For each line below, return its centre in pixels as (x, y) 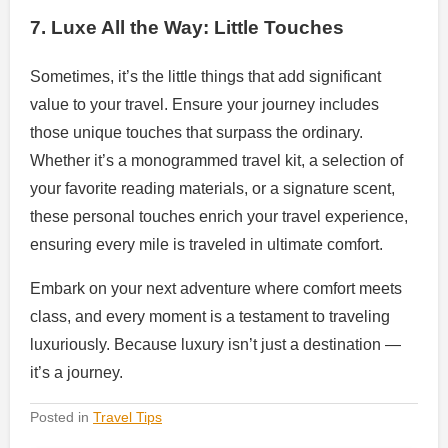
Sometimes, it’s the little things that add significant (205, 76)
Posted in (61, 416)
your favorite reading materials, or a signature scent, (212, 188)
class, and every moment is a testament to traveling (210, 316)
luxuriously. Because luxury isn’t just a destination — (215, 344)
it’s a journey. (76, 372)
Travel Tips (127, 416)
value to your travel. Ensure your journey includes (204, 104)
